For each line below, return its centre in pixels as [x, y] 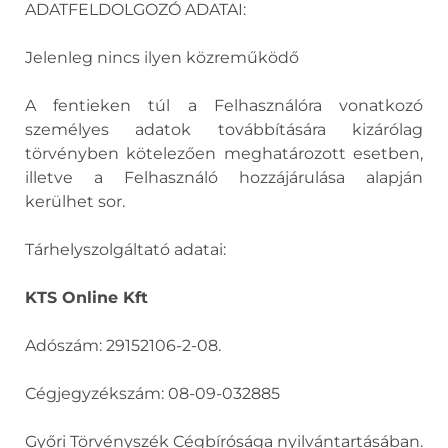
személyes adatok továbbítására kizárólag [224, 129]
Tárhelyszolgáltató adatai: [125, 249]
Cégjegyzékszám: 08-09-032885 [152, 393]
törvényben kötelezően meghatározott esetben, [224, 153]
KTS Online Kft [86, 297]
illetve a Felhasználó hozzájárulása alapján [224, 177]
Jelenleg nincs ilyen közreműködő [162, 57]
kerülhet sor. [75, 201]
